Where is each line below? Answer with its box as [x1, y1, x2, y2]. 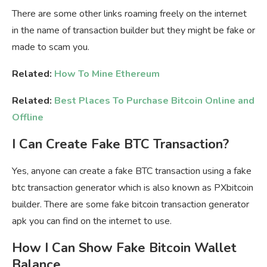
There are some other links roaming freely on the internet [12, 7, 247, 20]
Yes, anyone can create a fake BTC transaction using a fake [12, 164, 252, 178]
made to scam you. [12, 40, 89, 54]
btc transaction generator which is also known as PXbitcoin [12, 181, 253, 194]
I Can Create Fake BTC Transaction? [12, 135, 229, 153]
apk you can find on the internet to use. [12, 214, 172, 228]
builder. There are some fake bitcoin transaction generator [12, 197, 249, 211]
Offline [12, 110, 44, 124]
